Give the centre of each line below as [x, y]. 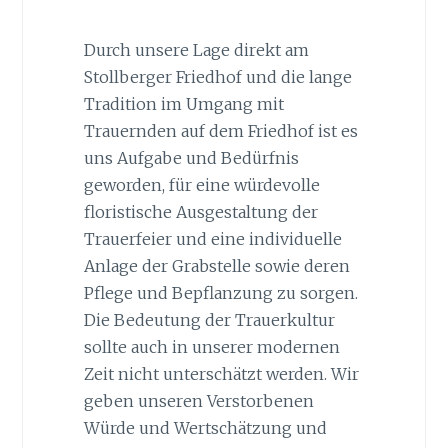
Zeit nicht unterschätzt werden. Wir [221, 374]
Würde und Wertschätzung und [205, 428]
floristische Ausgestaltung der [200, 212]
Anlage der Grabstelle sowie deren [216, 266]
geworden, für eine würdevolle [201, 185]
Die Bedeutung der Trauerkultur [209, 320]
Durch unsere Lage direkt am [196, 50]
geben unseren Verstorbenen [198, 401]
